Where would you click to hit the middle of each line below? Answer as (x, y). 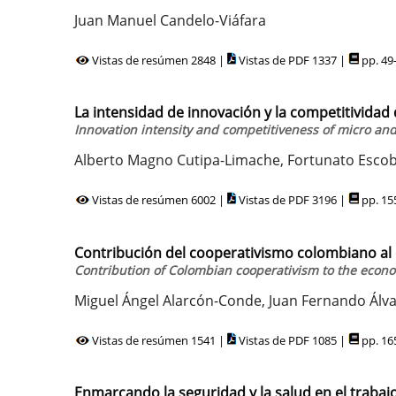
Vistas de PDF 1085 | (292, 340)
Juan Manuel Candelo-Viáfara (170, 20)
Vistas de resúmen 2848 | (158, 60)
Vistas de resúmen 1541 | (158, 340)
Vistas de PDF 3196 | (292, 200)
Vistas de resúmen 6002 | (158, 200)
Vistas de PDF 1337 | (292, 60)
